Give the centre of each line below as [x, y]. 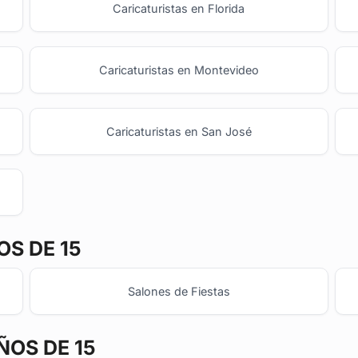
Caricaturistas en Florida [179, 9]
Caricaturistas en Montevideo [179, 70]
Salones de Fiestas [179, 292]
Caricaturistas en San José [179, 131]
